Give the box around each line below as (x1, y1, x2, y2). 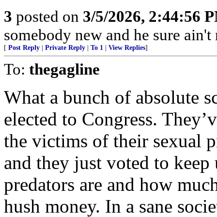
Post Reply (8, 44, 40, 51)
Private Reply (45, 44, 85, 51)
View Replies (108, 44, 145, 51)
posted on (12, 7, 83, 25)
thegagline (29, 60, 100, 78)
